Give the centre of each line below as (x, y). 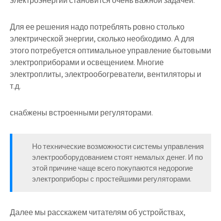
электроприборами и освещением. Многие (87, 62)
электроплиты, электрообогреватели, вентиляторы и (106, 74)
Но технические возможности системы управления (118, 146)
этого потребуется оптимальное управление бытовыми (110, 51)
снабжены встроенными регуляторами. (81, 113)
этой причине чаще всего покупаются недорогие (112, 168)
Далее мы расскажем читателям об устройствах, (98, 212)
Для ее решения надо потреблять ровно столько (97, 27)
